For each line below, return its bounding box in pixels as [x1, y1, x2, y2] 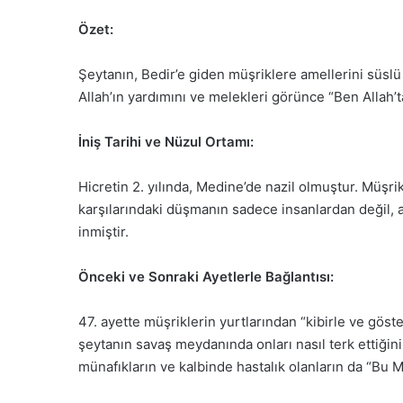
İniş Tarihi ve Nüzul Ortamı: [78, 133, 254, 151]
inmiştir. [78, 223, 129, 241]
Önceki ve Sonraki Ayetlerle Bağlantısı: [78, 268, 334, 286]
